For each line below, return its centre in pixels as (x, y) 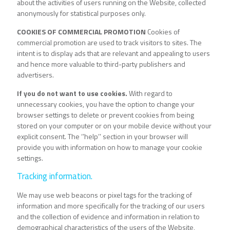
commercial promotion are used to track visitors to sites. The (109, 43)
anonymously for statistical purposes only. (81, 13)
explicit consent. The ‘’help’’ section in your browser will (102, 137)
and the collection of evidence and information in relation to (108, 217)
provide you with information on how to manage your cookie (110, 147)
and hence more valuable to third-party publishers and (101, 64)
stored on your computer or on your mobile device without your (114, 126)
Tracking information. (55, 176)
